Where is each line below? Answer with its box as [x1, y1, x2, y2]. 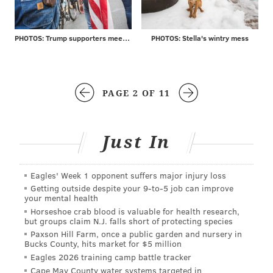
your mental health [24, 192, 98, 204]
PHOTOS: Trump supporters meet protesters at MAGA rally [122, 33, 130, 43]
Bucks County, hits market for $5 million [24, 238, 182, 250]
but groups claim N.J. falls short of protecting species [24, 214, 233, 227]
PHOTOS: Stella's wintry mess [151, 33, 249, 43]
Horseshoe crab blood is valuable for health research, [30, 205, 239, 217]
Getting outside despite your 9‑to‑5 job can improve [30, 182, 233, 194]
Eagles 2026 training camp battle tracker [30, 251, 191, 263]
